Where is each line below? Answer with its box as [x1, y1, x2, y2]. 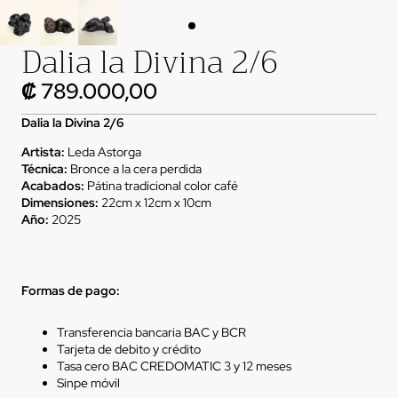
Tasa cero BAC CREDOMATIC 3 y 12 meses [57, 357, 291, 374]
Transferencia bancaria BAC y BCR [57, 323, 246, 340]
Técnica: [21, 160, 68, 177]
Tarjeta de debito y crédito [57, 340, 201, 357]
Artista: [21, 143, 65, 160]
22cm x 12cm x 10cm [99, 194, 211, 211]
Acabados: [21, 177, 84, 194]
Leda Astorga [65, 143, 141, 160]
